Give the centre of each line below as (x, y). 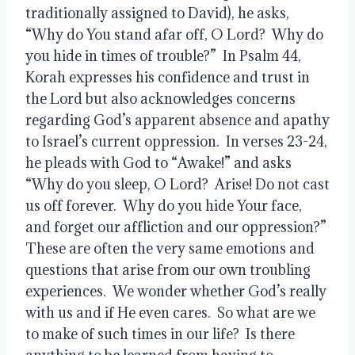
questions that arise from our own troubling (168, 269)
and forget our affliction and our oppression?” (177, 227)
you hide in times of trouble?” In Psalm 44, (163, 55)
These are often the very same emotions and (170, 248)
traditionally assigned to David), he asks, (157, 13)
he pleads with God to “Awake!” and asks (158, 162)
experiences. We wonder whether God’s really (176, 291)
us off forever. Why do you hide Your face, (164, 205)
